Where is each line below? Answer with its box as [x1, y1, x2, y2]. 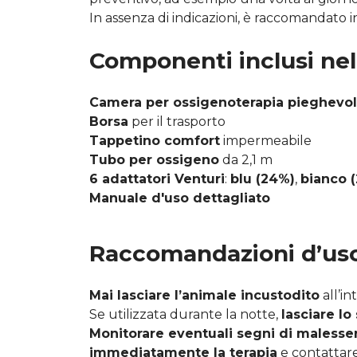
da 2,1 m [219, 151, 273, 167]
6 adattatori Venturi [89, 171, 225, 186]
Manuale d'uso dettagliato [89, 190, 270, 206]
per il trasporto [128, 113, 226, 129]
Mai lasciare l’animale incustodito [89, 287, 320, 303]
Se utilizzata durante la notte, [89, 306, 281, 322]
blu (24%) [230, 171, 295, 186]
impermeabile [220, 132, 312, 148]
